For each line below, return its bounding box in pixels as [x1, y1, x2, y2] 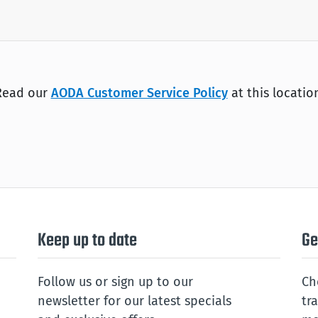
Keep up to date [38, 226, 137, 255]
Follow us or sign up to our [38, 273, 193, 290]
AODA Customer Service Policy [50, 84, 228, 101]
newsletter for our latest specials [38, 292, 231, 309]
